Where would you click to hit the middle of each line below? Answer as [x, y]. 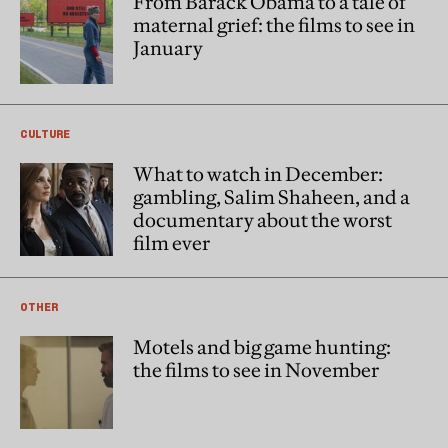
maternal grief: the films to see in [274, 24]
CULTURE [45, 133]
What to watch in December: [258, 173]
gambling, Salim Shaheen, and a [271, 196]
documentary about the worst [262, 219]
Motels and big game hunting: [262, 346]
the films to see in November [256, 369]
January [168, 47]
